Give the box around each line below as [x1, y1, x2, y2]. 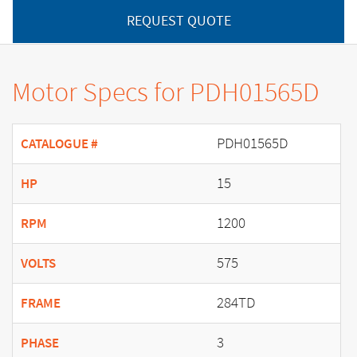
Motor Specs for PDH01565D [12, 73, 320, 110]
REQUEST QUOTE [126, 10, 231, 30]
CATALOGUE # [21, 134, 98, 153]
